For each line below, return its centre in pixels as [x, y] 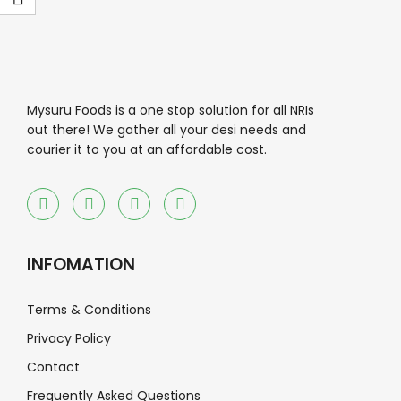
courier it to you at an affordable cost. [147, 149]
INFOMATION [81, 264]
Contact [53, 367]
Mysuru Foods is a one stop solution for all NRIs [171, 110]
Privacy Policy [69, 338]
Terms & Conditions [89, 310]
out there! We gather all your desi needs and [166, 130]
